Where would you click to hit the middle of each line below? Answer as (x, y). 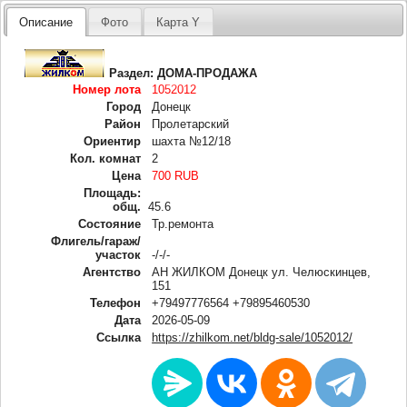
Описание (46, 22)
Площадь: (113, 193)
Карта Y (179, 22)
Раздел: (134, 73)
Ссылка (119, 337)
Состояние (110, 223)
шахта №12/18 (192, 141)
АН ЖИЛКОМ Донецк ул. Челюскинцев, (262, 272)
